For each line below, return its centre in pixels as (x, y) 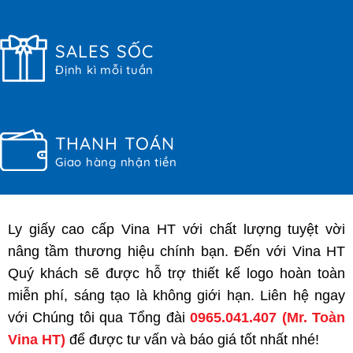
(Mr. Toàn (311, 318)
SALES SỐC (104, 51)
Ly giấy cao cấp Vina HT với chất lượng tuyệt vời (176, 230)
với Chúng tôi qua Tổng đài (99, 318)
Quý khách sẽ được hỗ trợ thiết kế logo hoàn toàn (176, 274)
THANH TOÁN (115, 143)
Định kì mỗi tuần (104, 69)
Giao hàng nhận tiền (116, 162)
